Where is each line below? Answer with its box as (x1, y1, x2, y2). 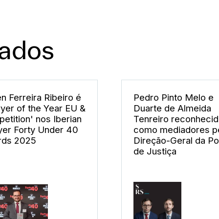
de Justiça (133, 146, 176, 157)
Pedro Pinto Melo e (133, 92, 214, 103)
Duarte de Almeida (133, 103, 211, 114)
